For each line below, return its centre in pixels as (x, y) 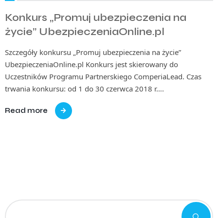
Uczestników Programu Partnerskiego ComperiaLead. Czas (103, 76)
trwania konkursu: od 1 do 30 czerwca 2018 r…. (84, 89)
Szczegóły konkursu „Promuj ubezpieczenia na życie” (93, 52)
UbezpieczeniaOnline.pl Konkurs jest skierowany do (91, 64)
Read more (26, 110)
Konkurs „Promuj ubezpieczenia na (96, 18)
